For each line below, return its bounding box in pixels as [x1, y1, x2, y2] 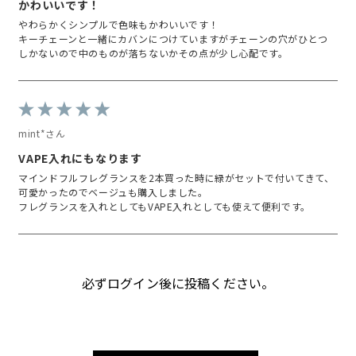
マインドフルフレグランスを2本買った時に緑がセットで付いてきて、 [18, 171, 335, 185]
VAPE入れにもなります [18, 150, 142, 167]
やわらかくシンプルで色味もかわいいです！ [18, 17, 219, 32]
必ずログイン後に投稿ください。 [81, 273, 275, 293]
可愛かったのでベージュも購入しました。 [18, 185, 208, 199]
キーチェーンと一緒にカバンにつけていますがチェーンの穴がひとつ [18, 32, 328, 46]
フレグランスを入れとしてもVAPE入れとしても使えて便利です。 [18, 199, 311, 214]
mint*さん [18, 126, 66, 141]
